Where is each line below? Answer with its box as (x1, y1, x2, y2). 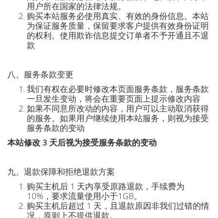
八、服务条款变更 (7, 69, 73, 80)
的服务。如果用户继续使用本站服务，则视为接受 (27, 112, 209, 124)
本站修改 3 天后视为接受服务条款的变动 (7, 137, 157, 148)
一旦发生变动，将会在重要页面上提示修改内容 (27, 93, 200, 104)
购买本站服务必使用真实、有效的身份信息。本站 (27, 10, 209, 21)
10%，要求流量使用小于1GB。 (27, 190, 142, 201)
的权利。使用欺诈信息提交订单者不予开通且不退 (27, 30, 209, 41)
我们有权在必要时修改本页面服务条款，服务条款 (27, 83, 209, 94)
